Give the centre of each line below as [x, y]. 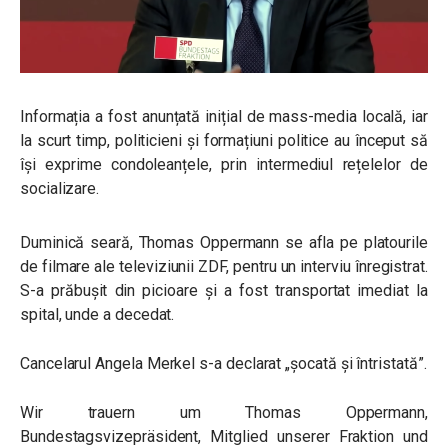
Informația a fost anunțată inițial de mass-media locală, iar [224, 117]
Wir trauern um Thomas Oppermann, [224, 413]
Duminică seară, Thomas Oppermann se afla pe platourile [224, 243]
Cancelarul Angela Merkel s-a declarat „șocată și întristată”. [223, 364]
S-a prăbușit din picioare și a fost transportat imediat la [224, 291]
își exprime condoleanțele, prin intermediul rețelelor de [224, 165]
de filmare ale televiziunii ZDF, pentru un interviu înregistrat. [224, 267]
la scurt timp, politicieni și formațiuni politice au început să [224, 141]
